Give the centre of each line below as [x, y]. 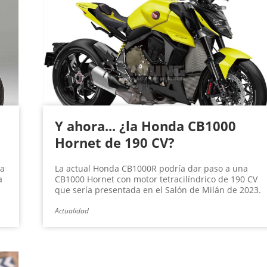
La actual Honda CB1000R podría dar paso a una [151, 169]
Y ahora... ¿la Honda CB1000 [145, 126]
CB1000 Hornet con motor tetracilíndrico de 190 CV [156, 179]
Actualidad [72, 211]
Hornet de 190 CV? [114, 143]
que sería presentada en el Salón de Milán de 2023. [158, 190]
